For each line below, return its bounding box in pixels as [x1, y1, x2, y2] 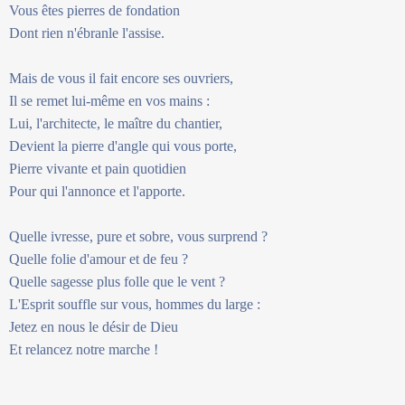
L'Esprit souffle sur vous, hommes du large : [9, 296, 260, 312]
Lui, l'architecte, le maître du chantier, [9, 115, 222, 131]
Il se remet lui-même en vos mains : [9, 92, 210, 108]
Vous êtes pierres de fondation [9, 2, 180, 18]
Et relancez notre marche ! [9, 341, 158, 357]
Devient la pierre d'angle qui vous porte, [9, 137, 237, 154]
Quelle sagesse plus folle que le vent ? [9, 273, 225, 289]
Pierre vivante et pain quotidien [9, 160, 186, 176]
